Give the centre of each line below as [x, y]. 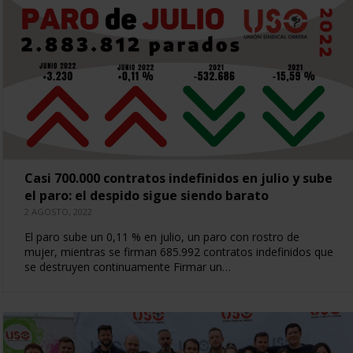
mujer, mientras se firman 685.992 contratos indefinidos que [178, 251]
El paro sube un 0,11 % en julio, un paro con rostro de [162, 236]
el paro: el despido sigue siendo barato [146, 195]
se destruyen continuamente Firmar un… [127, 266]
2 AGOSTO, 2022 [58, 211]
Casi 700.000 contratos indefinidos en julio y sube [178, 178]
